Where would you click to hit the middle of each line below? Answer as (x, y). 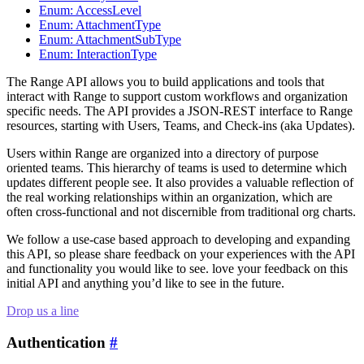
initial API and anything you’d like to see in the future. (145, 283)
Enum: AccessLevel (90, 10)
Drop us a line (43, 310)
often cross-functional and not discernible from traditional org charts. (181, 211)
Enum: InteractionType (98, 54)
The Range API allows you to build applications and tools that (165, 81)
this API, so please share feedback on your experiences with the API (181, 253)
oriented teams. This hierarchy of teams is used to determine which (177, 167)
